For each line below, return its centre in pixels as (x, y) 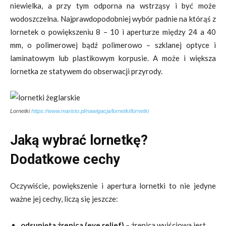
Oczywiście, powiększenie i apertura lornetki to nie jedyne (113, 186)
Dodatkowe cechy (65, 159)
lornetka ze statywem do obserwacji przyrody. (86, 71)
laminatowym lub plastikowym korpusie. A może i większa (113, 58)
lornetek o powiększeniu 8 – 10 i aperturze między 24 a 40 (113, 32)
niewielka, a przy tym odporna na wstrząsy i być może (113, 6)
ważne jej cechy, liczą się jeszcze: (64, 199)
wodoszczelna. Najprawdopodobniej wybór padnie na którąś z (113, 19)
